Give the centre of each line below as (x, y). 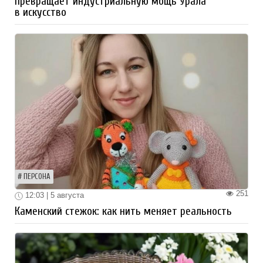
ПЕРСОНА (37, 177)
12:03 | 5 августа (53, 195)
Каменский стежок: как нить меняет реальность (123, 211)
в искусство (41, 13)
